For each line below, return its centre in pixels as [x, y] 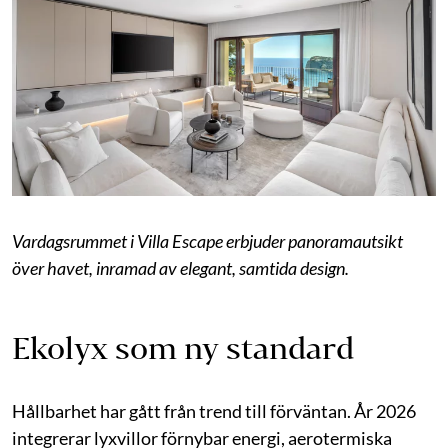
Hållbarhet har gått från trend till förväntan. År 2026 [214, 410]
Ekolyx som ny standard [183, 347]
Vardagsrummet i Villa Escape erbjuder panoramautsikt [207, 240]
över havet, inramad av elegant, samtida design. [180, 267]
